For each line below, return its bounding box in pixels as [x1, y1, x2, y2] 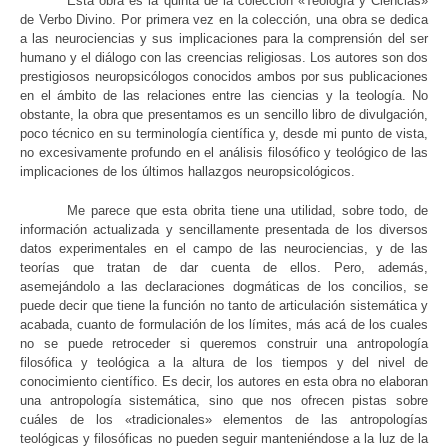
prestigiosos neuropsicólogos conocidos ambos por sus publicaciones [20, 69, 428, 85]
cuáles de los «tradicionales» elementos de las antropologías [20, 411, 428, 427]
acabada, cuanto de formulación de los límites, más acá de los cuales [20, 316, 428, 332]
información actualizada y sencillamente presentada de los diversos [20, 221, 428, 237]
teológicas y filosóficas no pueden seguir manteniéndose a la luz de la [20, 430, 428, 446]
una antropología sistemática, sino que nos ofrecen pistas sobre [20, 392, 428, 408]
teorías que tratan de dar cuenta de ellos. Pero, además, [20, 259, 428, 275]
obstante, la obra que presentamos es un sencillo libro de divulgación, [20, 107, 428, 123]
